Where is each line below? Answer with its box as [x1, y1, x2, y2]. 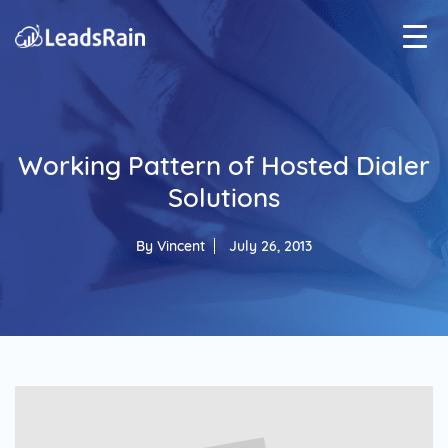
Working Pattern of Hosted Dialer [18, 149, 430, 182]
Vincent [157, 237, 205, 255]
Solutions [168, 181, 280, 214]
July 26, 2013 [229, 237, 312, 255]
